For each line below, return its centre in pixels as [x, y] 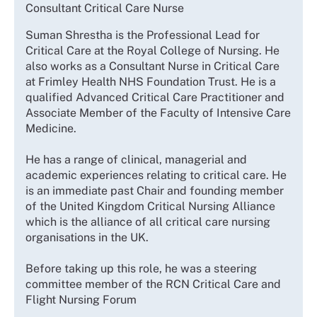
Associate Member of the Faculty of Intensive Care [158, 113]
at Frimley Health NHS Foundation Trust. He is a [151, 81]
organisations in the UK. [87, 237]
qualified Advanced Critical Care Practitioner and [155, 97]
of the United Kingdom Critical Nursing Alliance [150, 206]
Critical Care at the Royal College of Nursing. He [152, 50]
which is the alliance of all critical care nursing [148, 221]
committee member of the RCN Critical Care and [153, 284]
